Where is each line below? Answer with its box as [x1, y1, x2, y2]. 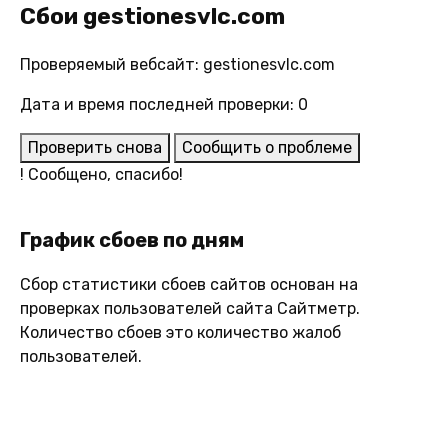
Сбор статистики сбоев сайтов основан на [20, 274, 358, 294]
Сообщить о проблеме [182, 137, 352, 157]
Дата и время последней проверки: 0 [20, 94, 308, 114]
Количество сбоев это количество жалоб [20, 322, 341, 342]
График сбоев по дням [20, 227, 244, 252]
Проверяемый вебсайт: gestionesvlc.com [20, 54, 335, 74]
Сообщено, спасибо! [24, 164, 183, 184]
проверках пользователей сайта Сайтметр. [20, 298, 360, 318]
